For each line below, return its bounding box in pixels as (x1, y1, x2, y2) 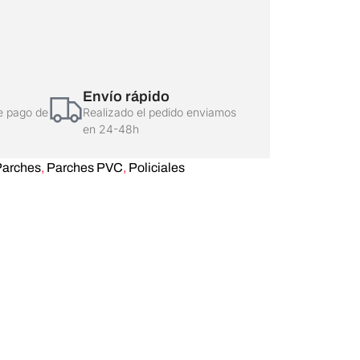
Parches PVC (47, 160, 123, 174)
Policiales (129, 160, 185, 174)
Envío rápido (83, 88, 170, 104)
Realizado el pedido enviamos (83, 104, 236, 119)
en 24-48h (83, 121, 139, 136)
